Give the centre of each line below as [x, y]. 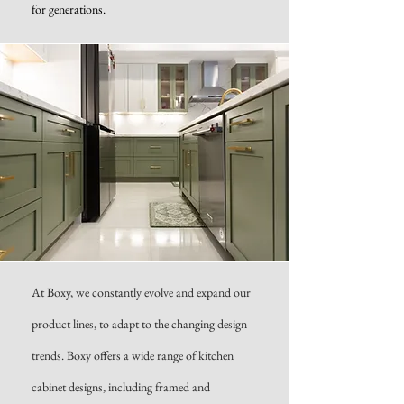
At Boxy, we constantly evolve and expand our [141, 292]
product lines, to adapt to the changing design [139, 324]
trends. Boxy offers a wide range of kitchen [133, 355]
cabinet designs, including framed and [121, 387]
